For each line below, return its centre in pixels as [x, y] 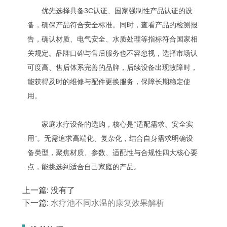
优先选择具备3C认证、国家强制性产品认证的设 [110, 11]
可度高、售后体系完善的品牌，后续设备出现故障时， [112, 67]
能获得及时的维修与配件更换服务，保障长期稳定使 [109, 82]
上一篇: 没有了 [49, 190]
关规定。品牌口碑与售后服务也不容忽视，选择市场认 [112, 53]
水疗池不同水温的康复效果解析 [107, 203]
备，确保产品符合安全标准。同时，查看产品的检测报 [112, 25]
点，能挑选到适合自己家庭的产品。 [84, 167]
